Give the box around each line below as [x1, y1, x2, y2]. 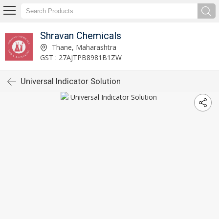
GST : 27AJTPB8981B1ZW [40, 52, 122, 62]
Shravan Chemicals [40, 29, 121, 42]
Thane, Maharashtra [49, 42, 116, 52]
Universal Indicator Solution [21, 76, 121, 86]
